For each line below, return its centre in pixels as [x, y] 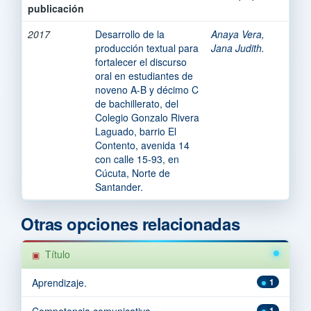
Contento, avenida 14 [142, 145]
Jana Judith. [238, 48]
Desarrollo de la [130, 34]
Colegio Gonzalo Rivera [147, 117]
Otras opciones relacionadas [131, 223]
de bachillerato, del [137, 103]
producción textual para [147, 48]
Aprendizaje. [59, 282]
